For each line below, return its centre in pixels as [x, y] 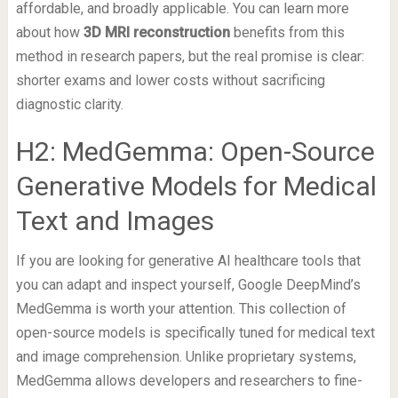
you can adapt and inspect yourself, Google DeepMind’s [188, 285]
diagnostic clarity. [69, 105]
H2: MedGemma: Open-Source [195, 152]
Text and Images [115, 221]
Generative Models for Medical [196, 187]
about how [49, 33]
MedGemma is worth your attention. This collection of [181, 309]
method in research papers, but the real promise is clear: [190, 57]
